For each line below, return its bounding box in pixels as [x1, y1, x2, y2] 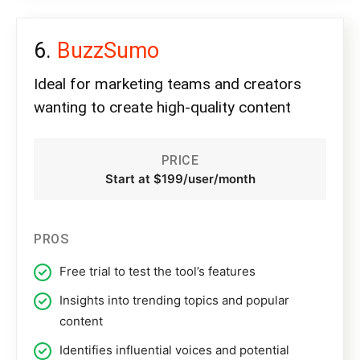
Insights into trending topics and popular [59, 292, 289, 309]
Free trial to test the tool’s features [59, 264, 256, 280]
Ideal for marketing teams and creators [34, 75, 301, 94]
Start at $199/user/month [104, 171, 256, 187]
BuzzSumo [57, 38, 159, 64]
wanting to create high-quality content [34, 98, 291, 117]
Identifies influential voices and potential [59, 342, 289, 358]
